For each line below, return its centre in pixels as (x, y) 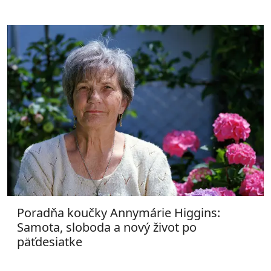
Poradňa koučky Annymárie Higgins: (119, 212)
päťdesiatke (50, 241)
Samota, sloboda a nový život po (107, 227)
